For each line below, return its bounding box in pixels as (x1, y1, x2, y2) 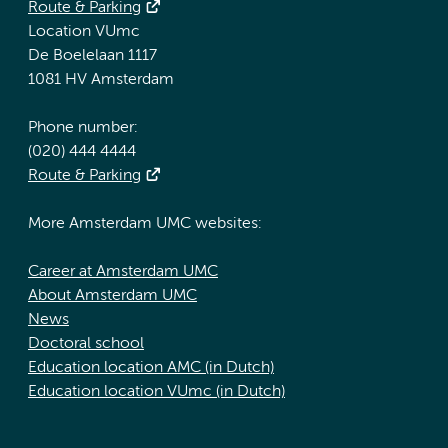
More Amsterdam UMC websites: (28, 216, 262, 233)
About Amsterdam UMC (28, 288, 197, 305)
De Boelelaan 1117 (28, 48, 157, 65)
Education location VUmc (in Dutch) (28, 384, 285, 401)
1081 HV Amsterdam (28, 72, 174, 89)
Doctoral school (28, 336, 144, 353)
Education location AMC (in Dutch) (28, 360, 274, 377)
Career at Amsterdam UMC (28, 264, 218, 281)
